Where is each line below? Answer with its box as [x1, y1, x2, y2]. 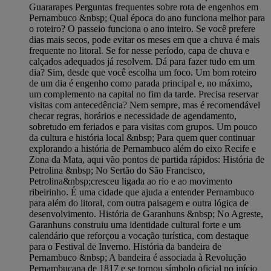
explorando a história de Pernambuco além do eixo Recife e [29, 143, 256, 154]
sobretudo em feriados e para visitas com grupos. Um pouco [29, 122, 257, 132]
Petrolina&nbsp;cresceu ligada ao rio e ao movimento [29, 176, 232, 187]
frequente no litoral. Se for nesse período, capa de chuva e [29, 45, 249, 56]
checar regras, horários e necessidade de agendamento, [29, 111, 237, 122]
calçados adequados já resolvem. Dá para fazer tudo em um [29, 56, 255, 67]
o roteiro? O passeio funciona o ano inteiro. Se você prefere [29, 24, 255, 34]
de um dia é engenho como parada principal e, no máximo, [29, 78, 252, 89]
